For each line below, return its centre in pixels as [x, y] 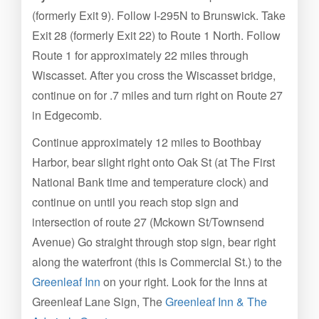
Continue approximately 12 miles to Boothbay [147, 142]
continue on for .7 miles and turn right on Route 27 [157, 95]
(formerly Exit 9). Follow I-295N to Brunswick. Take [159, 15]
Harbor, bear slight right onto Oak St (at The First [153, 162]
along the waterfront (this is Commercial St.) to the [157, 262]
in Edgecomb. [67, 115]
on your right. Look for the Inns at [184, 282]
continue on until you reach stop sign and [135, 202]
